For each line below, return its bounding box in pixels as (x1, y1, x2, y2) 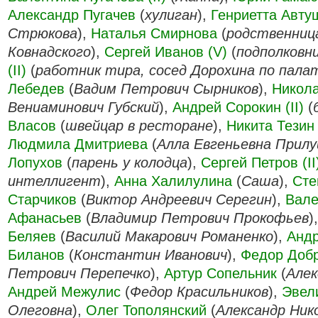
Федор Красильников (130, 284, 268, 300)
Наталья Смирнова (91, 26, 217, 41)
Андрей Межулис (8, 284, 121, 300)
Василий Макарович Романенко (65, 229, 273, 244)
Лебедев (8, 81, 65, 97)
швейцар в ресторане (65, 118, 213, 133)
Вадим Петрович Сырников (74, 81, 258, 97)
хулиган (145, 7, 197, 23)
